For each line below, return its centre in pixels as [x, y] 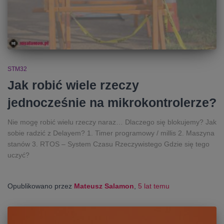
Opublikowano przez [41, 186]
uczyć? [18, 155]
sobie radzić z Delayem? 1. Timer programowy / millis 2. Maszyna [111, 133]
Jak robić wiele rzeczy [73, 85]
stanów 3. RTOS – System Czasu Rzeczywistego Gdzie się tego [108, 144]
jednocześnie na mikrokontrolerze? [112, 102]
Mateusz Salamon [104, 186]
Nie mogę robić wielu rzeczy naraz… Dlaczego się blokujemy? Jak [112, 122]
